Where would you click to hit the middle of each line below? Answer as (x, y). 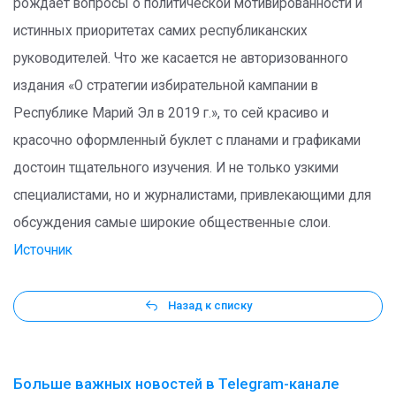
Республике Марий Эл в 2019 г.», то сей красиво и (171, 113)
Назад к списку (210, 306)
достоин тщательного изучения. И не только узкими (176, 168)
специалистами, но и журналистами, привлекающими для (192, 195)
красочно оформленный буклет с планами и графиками (187, 141)
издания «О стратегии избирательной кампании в (166, 86)
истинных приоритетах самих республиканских (160, 31)
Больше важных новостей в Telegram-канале (176, 383)
